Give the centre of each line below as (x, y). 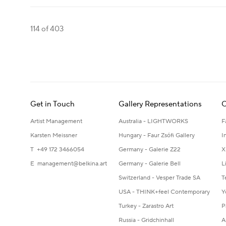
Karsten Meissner (54, 135)
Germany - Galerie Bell (150, 163)
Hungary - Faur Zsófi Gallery (157, 135)
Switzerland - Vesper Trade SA (159, 178)
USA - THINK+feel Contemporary (164, 192)
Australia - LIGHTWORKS (153, 121)
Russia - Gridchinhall (146, 220)
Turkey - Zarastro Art (146, 206)
